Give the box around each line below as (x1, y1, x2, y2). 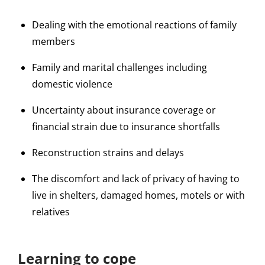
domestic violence (32, 77, 112, 91)
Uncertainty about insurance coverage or (32, 104, 216, 117)
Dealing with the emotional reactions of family (32, 18, 237, 32)
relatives (32, 205, 72, 219)
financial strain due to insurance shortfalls (32, 120, 220, 134)
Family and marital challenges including (32, 61, 207, 75)
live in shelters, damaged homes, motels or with (32, 189, 245, 202)
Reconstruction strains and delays (32, 146, 184, 160)
